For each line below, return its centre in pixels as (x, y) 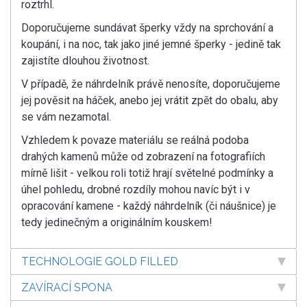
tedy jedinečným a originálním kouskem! (117, 222)
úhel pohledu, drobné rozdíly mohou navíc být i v (136, 189)
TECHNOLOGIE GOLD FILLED (100, 261)
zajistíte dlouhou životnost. (85, 60)
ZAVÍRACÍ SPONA (67, 287)
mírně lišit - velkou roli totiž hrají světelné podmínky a (147, 173)
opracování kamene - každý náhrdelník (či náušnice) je (149, 206)
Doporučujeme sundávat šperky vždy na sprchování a (147, 27)
